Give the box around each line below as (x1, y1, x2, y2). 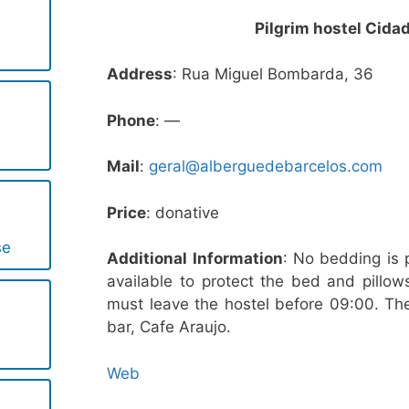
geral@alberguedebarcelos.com (149, 157, 383, 176)
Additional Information (107, 249, 283, 268)
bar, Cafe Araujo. (107, 318, 232, 337)
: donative (146, 203, 220, 222)
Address (107, 65, 173, 84)
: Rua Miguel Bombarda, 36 (173, 65, 374, 84)
